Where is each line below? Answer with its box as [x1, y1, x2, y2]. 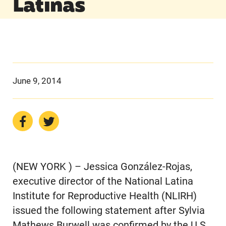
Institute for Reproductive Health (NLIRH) [12, 190, 197, 202]
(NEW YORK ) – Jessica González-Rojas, [12, 161, 192, 173]
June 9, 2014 [12, 75, 62, 86]
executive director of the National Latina [12, 176, 193, 188]
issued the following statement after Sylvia [12, 205, 205, 217]
